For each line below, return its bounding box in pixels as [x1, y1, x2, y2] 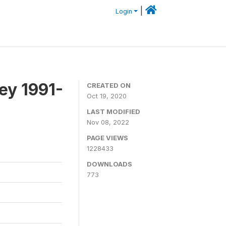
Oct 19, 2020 [87, 91, 127, 100]
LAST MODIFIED [87, 107, 140, 116]
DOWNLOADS [87, 159, 132, 168]
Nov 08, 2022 [87, 118, 129, 126]
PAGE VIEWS [87, 133, 128, 142]
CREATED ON [87, 81, 131, 89]
